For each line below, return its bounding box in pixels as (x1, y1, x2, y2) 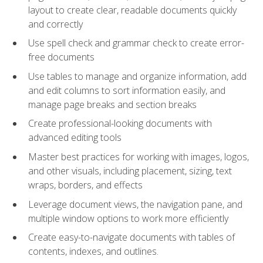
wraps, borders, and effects (28, 178, 143, 192)
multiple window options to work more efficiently (28, 211, 228, 225)
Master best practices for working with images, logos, (28, 150, 249, 164)
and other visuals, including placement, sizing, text (28, 164, 232, 178)
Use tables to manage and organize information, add (28, 69, 247, 83)
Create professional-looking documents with (28, 117, 212, 130)
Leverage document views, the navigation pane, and (28, 197, 242, 211)
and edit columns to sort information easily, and (28, 83, 225, 97)
